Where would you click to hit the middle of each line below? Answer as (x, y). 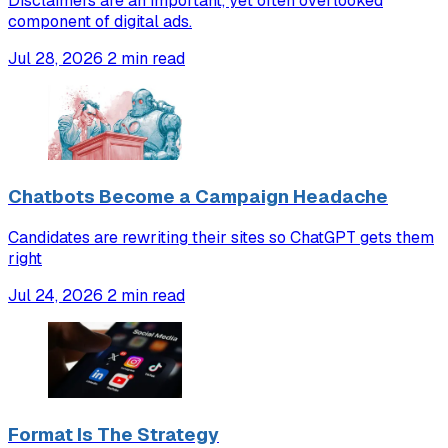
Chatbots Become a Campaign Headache (198, 196)
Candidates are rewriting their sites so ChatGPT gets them (221, 238)
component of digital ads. (100, 21)
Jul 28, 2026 (55, 58)
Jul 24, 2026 (55, 296)
